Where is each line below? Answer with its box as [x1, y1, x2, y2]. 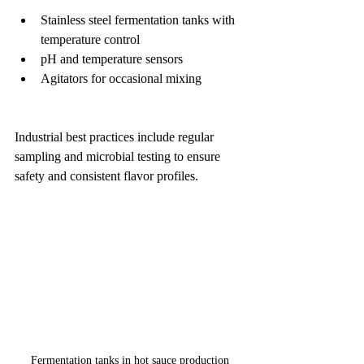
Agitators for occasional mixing [41, 71, 201, 86]
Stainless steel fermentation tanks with [41, 13, 238, 28]
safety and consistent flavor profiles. [15, 169, 198, 184]
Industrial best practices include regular [15, 130, 217, 145]
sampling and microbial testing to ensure [15, 149, 223, 164]
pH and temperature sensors [41, 52, 183, 67]
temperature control [41, 32, 140, 47]
